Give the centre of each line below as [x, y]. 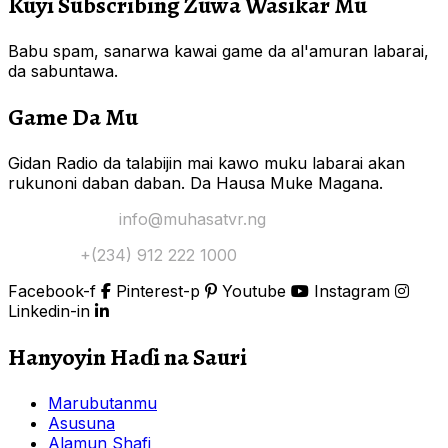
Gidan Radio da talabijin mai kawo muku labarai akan [206, 162]
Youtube [254, 290]
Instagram [352, 290]
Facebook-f [52, 290]
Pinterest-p [158, 290]
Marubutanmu [102, 402]
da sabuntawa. [63, 71]
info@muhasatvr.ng [192, 218]
